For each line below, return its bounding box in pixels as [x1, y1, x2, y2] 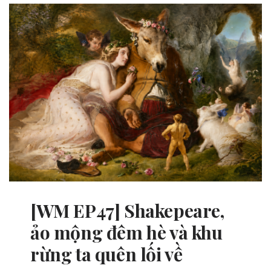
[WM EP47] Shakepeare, [30, 198, 224, 223]
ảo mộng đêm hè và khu [30, 220, 223, 244]
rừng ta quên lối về [30, 241, 183, 266]
